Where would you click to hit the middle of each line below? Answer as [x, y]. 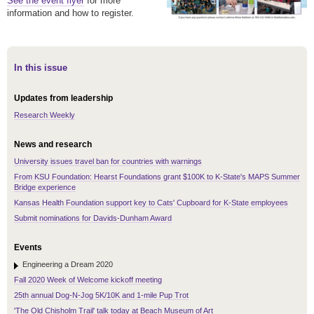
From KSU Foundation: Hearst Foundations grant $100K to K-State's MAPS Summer [157, 177]
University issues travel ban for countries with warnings [108, 162]
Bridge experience [45, 187]
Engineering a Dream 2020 [68, 265]
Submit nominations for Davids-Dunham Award [93, 218]
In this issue [41, 68]
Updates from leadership [63, 98]
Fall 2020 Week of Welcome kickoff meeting [88, 280]
